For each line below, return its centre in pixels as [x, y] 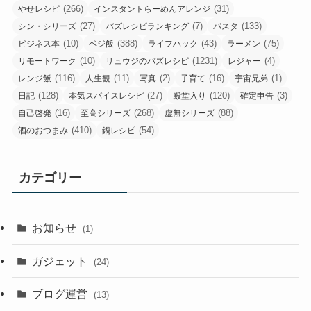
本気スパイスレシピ [106, 96]
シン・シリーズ [47, 27]
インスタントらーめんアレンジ [152, 9]
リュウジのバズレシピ [147, 61]
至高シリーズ [105, 114]
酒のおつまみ [43, 131]
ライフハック [173, 44]
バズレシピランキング [147, 27]
